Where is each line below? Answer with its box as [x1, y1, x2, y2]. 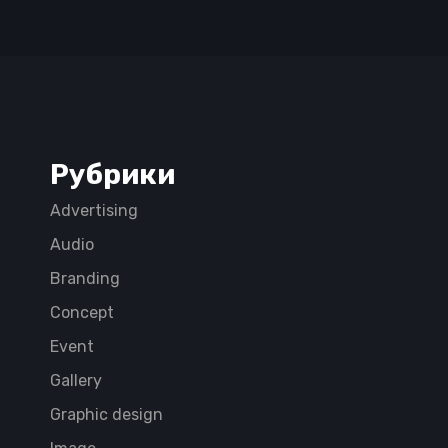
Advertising [50, 200, 138, 220]
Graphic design [50, 404, 163, 424]
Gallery [50, 370, 102, 390]
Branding [50, 268, 120, 288]
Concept [50, 302, 114, 322]
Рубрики [50, 157, 175, 191]
